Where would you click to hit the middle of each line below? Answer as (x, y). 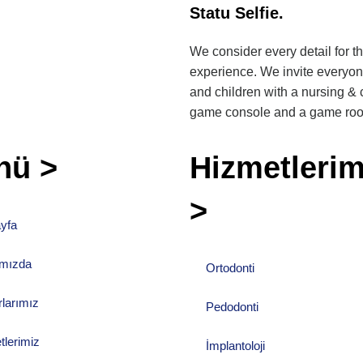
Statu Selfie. (237, 13)
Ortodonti (230, 268)
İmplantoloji (235, 346)
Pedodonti (232, 307)
